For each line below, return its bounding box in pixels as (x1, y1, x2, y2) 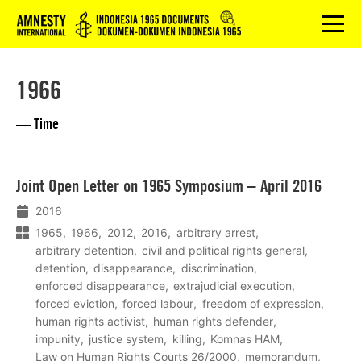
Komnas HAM (210, 331, 280, 346)
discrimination (180, 260, 254, 275)
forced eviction (35, 296, 114, 310)
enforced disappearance (35, 278, 165, 293)
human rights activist (35, 313, 145, 328)
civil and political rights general (142, 243, 305, 257)
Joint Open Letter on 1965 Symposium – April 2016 (16, 176, 322, 196)
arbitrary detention (35, 243, 134, 257)
